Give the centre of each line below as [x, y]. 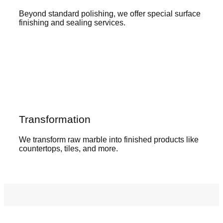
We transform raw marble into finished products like [109, 140]
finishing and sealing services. [72, 22]
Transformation [55, 119]
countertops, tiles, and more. [68, 149]
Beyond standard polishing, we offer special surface [110, 13]
